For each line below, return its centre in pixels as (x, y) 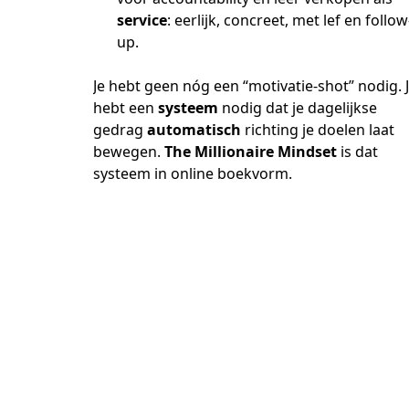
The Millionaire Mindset (251, 152)
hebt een (126, 108)
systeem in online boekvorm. (193, 173)
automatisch (194, 130)
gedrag (120, 130)
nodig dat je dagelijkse (298, 108)
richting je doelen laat (318, 130)
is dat (357, 152)
